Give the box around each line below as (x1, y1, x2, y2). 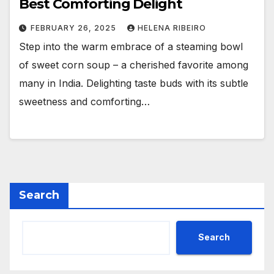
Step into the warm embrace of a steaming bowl (19, 40, 243, 53)
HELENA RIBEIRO (138, 23, 206, 33)
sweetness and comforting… (19, 95, 150, 108)
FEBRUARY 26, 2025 (31, 23, 119, 33)
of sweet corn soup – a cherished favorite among (19, 59, 248, 72)
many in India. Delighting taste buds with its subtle (19, 77, 248, 90)
